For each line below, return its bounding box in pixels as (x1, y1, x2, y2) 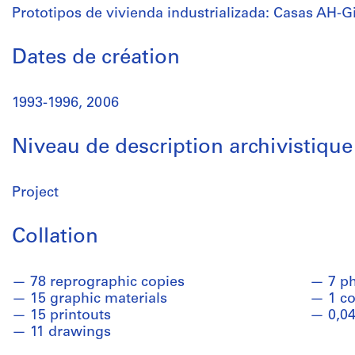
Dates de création (12, 48, 180, 69)
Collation (12, 227, 98, 248)
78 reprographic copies (30, 275, 185, 290)
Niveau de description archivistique (12, 137, 353, 158)
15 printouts (30, 308, 111, 323)
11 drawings (30, 325, 111, 340)
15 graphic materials (30, 292, 167, 307)
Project (12, 185, 59, 200)
